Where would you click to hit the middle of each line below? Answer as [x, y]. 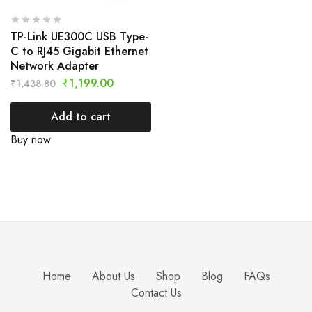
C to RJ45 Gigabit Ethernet [79, 51]
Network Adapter [55, 65]
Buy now [31, 139]
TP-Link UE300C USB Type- [79, 36]
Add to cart [80, 116]
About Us [113, 276]
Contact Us [156, 292]
